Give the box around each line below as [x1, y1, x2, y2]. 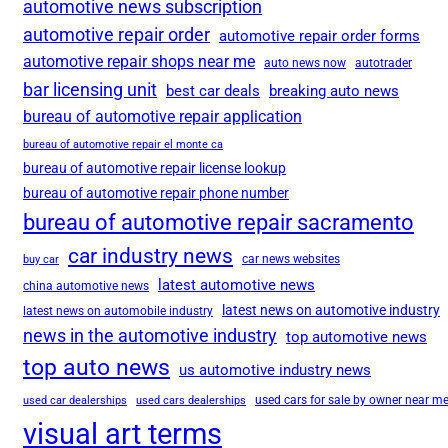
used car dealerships [23, 394, 127, 408]
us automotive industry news [179, 361, 371, 380]
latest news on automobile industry [23, 304, 213, 319]
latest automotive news [158, 276, 315, 295]
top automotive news [286, 328, 427, 347]
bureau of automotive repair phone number [23, 185, 289, 202]
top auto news [23, 354, 170, 382]
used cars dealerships [136, 394, 246, 408]
